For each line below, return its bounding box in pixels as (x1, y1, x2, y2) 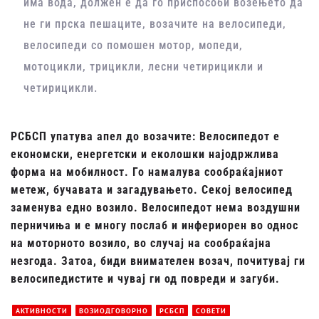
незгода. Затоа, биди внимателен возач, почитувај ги (11, 254, 305, 268)
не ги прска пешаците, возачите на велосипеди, (23, 17, 287, 31)
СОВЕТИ (196, 305, 226, 315)
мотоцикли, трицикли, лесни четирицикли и (23, 60, 264, 74)
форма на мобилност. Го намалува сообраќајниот (11, 165, 283, 179)
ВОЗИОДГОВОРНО (79, 305, 148, 315)
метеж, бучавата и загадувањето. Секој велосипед (11, 183, 293, 197)
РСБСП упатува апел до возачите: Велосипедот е (11, 130, 280, 144)
